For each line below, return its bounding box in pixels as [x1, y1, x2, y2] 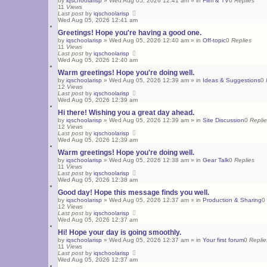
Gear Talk [203, 156, 229, 163]
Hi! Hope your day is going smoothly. [58, 228, 181, 237]
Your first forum [203, 236, 244, 243]
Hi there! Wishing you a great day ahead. [58, 108, 194, 117]
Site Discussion [203, 116, 244, 123]
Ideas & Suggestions [203, 76, 260, 83]
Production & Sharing [203, 196, 262, 203]
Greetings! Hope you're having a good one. [58, 28, 201, 37]
